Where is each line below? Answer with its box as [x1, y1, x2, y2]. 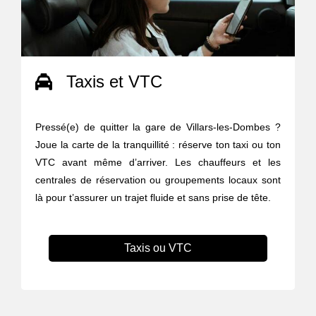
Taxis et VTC [66, 71, 163, 91]
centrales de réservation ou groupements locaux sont [35, 174, 281, 186]
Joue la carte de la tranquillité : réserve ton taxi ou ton [35, 138, 281, 150]
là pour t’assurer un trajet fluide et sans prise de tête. [35, 191, 272, 203]
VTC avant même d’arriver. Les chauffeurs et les [35, 156, 281, 168]
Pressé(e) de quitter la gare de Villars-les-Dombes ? [35, 121, 281, 133]
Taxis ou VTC [123, 241, 192, 254]
